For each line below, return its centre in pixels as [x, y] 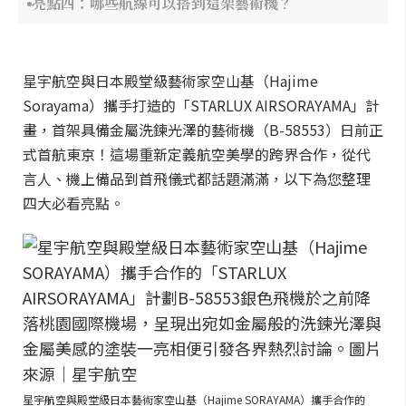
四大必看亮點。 [73, 203]
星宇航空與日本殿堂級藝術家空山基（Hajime [170, 81]
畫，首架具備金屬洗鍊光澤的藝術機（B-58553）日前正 [203, 130]
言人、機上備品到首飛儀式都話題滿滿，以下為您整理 [197, 179]
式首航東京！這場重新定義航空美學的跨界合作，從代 [197, 154]
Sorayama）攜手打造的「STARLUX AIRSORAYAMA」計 [201, 105]
